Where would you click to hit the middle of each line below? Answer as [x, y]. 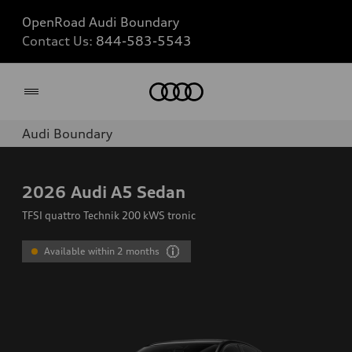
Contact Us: [59, 41]
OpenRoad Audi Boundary [101, 22]
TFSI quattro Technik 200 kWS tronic [109, 215]
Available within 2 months [102, 251]
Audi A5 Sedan [128, 192]
